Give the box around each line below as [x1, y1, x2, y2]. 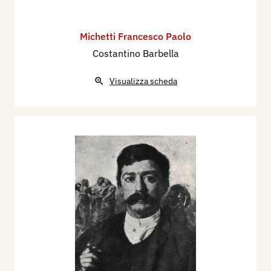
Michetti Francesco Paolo [80, 30, 191, 43]
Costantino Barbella [92, 47, 179, 60]
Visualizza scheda [109, 76, 177, 87]
